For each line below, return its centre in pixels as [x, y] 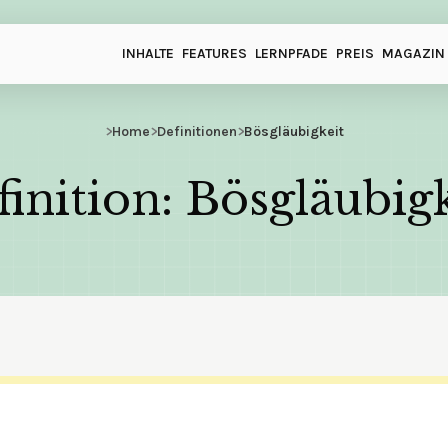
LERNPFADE [291, 53]
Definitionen [196, 131]
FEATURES [214, 53]
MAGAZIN [413, 53]
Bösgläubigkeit [293, 131]
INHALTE [148, 53]
